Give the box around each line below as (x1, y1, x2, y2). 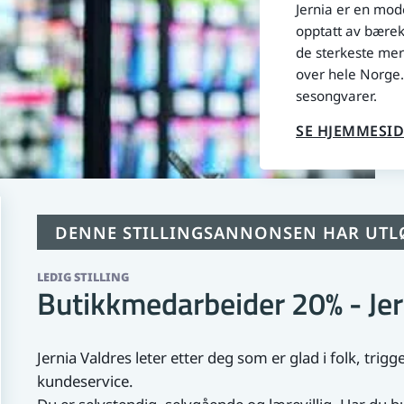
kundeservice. (37, 370, 133, 391)
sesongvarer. (296, 86, 377, 105)
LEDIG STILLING (37, 269, 129, 285)
